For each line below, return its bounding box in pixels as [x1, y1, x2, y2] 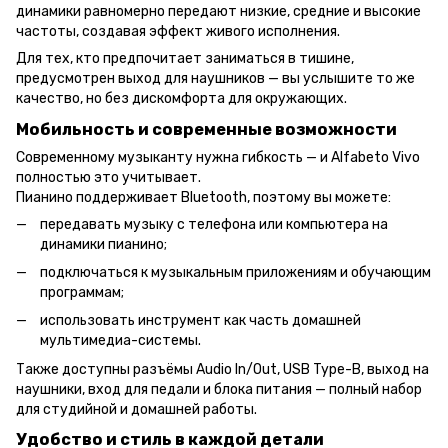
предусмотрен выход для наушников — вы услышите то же [16, 69, 415, 87]
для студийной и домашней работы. [16, 400, 257, 418]
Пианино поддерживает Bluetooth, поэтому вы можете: [16, 188, 391, 206]
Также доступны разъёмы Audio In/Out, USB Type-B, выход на [16, 360, 429, 378]
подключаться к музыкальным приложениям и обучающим [40, 263, 431, 281]
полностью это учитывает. [16, 168, 201, 186]
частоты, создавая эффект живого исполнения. [16, 22, 340, 40]
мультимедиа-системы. [40, 332, 201, 350]
